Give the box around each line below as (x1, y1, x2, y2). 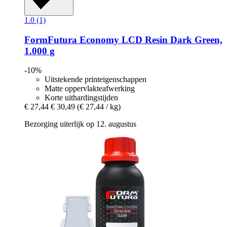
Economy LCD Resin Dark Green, (77, 34, 222, 45)
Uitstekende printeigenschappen (45, 75, 146, 84)
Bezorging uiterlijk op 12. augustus (24, 120, 136, 129)
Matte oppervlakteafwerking (45, 84, 135, 93)
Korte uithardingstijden (45, 93, 118, 102)
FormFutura (24, 34, 77, 45)
